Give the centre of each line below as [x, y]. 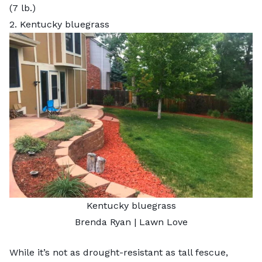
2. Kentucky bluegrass [59, 24]
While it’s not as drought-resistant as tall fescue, [119, 252]
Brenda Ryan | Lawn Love [131, 222]
